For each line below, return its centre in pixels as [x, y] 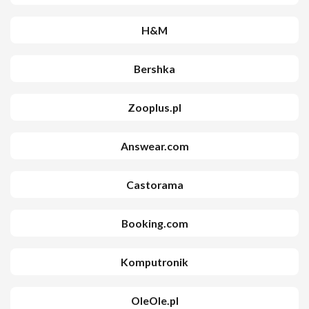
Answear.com [154, 146]
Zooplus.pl [154, 107]
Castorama [154, 185]
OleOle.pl [154, 300]
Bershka [154, 69]
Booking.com [154, 223]
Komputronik [154, 262]
